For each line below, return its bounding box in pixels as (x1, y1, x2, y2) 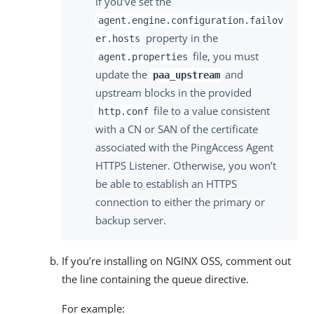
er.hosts (95, 32, 140, 44)
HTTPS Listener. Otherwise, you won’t (95, 158, 276, 172)
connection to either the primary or (95, 194, 265, 209)
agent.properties (97, 50, 188, 62)
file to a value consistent (151, 103, 271, 118)
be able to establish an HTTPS (95, 176, 237, 191)
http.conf (97, 105, 149, 117)
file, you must (190, 48, 259, 63)
